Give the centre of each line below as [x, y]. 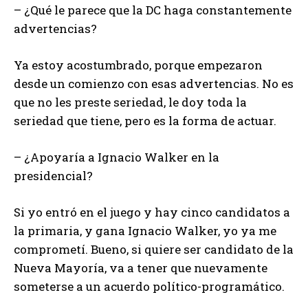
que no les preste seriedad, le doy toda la [130, 102]
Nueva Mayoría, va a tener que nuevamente [141, 268]
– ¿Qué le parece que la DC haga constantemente [153, 10]
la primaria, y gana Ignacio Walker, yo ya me [145, 231]
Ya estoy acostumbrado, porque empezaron [138, 65]
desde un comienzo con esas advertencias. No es [154, 84]
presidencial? [53, 176]
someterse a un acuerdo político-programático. [149, 287]
